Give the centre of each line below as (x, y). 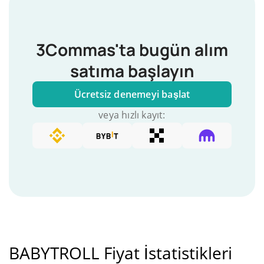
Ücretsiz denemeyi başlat (132, 94)
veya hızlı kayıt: (132, 115)
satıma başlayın (132, 71)
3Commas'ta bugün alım (132, 49)
